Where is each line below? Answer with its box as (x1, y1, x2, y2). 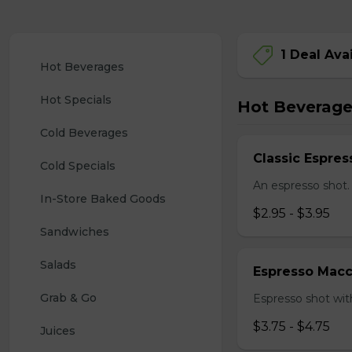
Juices (40, 324, 75, 338)
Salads (40, 258, 76, 272)
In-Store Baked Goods (40, 192, 166, 206)
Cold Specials (40, 159, 115, 173)
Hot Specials (40, 93, 112, 107)
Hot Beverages (40, 60, 124, 74)
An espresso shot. (253, 178, 350, 193)
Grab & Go (40, 291, 97, 305)
